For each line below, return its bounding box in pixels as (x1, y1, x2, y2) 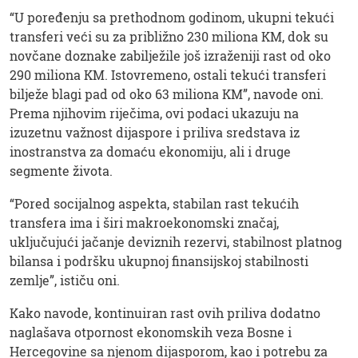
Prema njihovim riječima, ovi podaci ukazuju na (10, 104, 299, 121)
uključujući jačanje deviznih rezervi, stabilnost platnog (10, 233, 342, 250)
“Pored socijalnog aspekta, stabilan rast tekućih (10, 194, 299, 212)
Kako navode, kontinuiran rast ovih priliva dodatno (10, 304, 320, 321)
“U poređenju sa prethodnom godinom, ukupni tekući (10, 8, 334, 26)
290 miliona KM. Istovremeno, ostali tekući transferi (10, 66, 326, 83)
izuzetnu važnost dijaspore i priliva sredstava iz (10, 123, 300, 141)
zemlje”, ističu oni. (10, 271, 120, 288)
